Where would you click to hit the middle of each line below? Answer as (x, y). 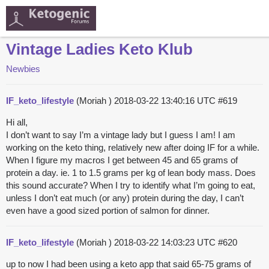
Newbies (23, 69)
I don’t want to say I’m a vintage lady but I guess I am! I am (121, 135)
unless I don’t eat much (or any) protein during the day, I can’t (125, 198)
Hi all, (17, 122)
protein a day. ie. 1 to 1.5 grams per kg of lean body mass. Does (131, 173)
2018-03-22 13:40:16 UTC (166, 101)
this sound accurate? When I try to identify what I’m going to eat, (131, 186)
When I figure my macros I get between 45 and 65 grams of (122, 160)
